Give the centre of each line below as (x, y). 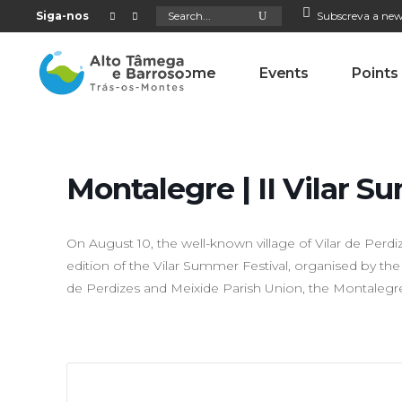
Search (172, 10)
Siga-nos (62, 16)
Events (284, 72)
